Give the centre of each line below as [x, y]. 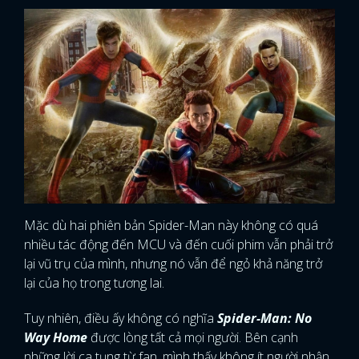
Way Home [56, 337]
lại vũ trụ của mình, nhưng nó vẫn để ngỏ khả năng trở [173, 263]
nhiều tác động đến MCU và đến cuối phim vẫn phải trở [178, 244]
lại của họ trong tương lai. [94, 282]
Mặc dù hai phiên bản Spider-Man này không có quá [171, 225]
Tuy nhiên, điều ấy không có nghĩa [121, 318]
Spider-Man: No [264, 318]
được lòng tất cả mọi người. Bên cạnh [193, 337]
